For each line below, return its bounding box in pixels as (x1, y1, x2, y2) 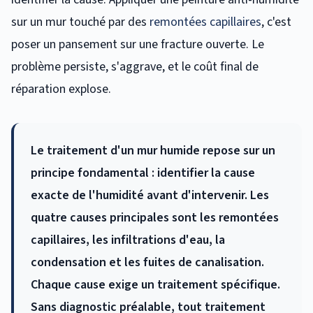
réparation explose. (11, 80, 111, 98)
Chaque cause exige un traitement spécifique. (31, 275, 280, 293)
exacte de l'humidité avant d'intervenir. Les (31, 186, 269, 204)
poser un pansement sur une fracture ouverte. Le (11, 35, 264, 53)
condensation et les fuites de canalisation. (31, 253, 264, 271)
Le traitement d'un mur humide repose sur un (31, 141, 275, 159)
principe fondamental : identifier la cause (31, 163, 255, 182)
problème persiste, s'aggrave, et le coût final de (11, 57, 259, 75)
